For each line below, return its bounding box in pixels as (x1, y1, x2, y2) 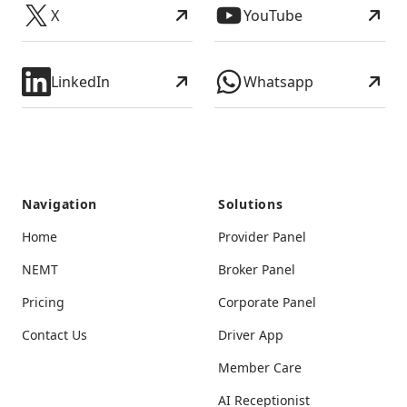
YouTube (243, 5, 303, 25)
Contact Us (22, 326, 87, 343)
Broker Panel (218, 261, 295, 278)
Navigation (22, 195, 97, 213)
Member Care (218, 359, 302, 376)
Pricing (22, 293, 65, 311)
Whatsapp (243, 72, 313, 92)
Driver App (218, 326, 283, 343)
